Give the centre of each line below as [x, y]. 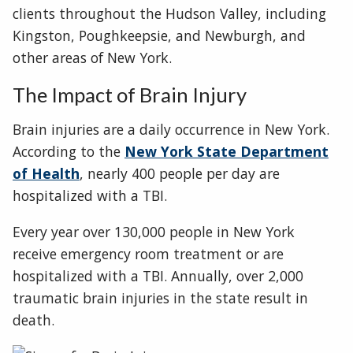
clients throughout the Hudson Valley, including [169, 14]
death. [33, 320]
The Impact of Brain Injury [130, 95]
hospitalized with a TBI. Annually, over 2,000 [158, 275]
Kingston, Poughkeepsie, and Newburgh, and [159, 36]
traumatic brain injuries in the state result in [160, 297]
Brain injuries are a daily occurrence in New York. [171, 130]
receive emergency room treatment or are [148, 253]
